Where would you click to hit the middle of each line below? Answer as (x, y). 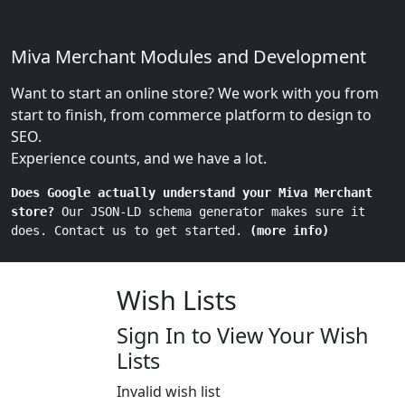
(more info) (289, 231)
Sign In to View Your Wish (243, 335)
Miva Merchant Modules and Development (188, 57)
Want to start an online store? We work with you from (195, 93)
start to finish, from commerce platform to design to (191, 115)
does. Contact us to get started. (130, 231)
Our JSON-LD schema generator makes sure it (210, 212)
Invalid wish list (169, 391)
